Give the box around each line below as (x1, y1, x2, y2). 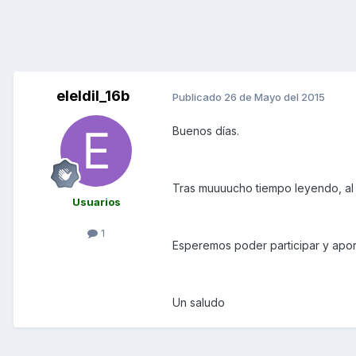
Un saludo (172, 296, 225, 310)
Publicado (172, 90, 224, 103)
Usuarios (72, 195, 121, 209)
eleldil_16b (56, 87, 130, 105)
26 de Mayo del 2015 (224, 90, 325, 103)
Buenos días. (172, 124, 239, 138)
